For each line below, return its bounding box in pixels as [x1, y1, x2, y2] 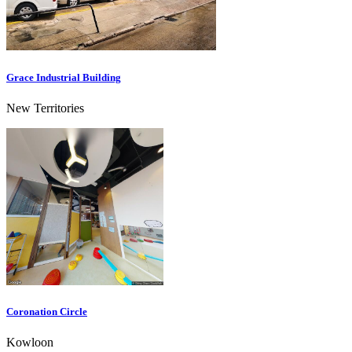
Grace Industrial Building [6, 71, 121, 83]
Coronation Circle [6, 305, 87, 317]
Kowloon [6, 335, 53, 350]
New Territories [6, 101, 84, 115]
